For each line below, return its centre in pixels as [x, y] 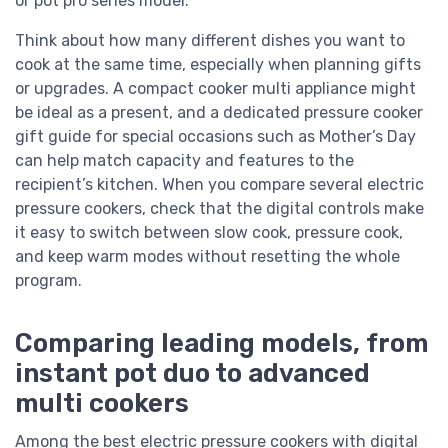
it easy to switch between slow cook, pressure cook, [209, 232]
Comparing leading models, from [222, 343]
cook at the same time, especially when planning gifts [218, 64]
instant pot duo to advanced [192, 373]
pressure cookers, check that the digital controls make [219, 208]
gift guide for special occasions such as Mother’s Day [215, 136]
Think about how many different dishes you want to [210, 40]
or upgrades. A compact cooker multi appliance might [215, 88]
